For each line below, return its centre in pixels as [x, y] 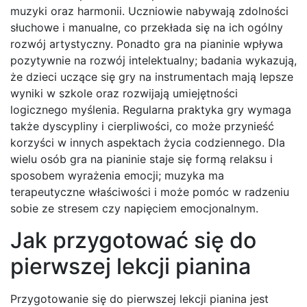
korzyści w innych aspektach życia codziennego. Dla [148, 143]
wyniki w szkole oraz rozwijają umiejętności [124, 94]
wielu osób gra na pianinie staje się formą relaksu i [142, 159]
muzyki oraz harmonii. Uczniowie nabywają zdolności [149, 11]
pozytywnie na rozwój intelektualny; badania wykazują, [153, 61]
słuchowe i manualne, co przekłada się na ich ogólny [147, 28]
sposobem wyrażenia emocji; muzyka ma [117, 176]
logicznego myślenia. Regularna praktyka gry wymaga [151, 110]
